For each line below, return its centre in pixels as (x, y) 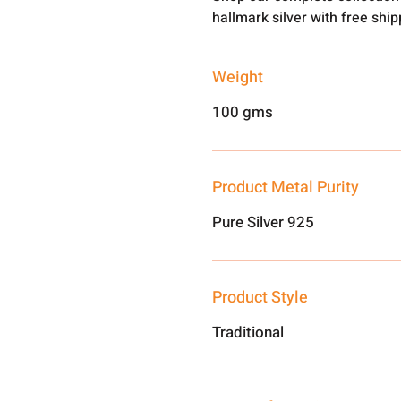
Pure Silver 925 (264, 222)
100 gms (243, 112)
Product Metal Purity (286, 188)
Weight (238, 77)
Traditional (248, 333)
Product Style (260, 298)
